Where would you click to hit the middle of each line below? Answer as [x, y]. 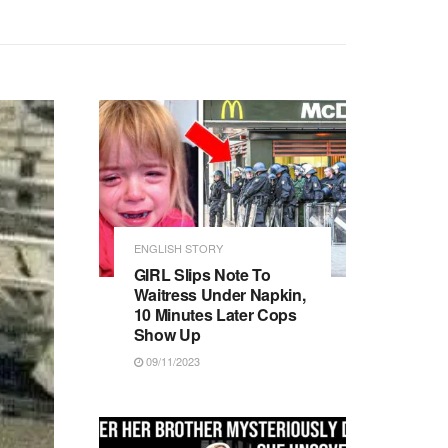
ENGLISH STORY [178, 247]
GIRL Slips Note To [202, 274]
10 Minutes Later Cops [215, 314]
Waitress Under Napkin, [219, 294]
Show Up [167, 334]
